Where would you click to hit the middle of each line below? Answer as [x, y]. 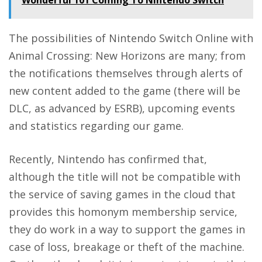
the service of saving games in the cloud [110, 194]
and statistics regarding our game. [96, 126]
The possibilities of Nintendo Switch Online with [131, 38]
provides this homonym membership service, [123, 212]
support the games [184, 230]
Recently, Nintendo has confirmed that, [108, 159]
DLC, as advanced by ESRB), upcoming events [122, 108]
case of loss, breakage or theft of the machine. [127, 247]
